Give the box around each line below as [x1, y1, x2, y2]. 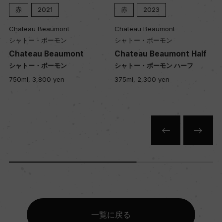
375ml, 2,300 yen [114, 75, 169, 83]
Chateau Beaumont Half [114, 49, 207, 58]
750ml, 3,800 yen [8, 75, 64, 83]
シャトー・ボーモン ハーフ [114, 61, 193, 69]
